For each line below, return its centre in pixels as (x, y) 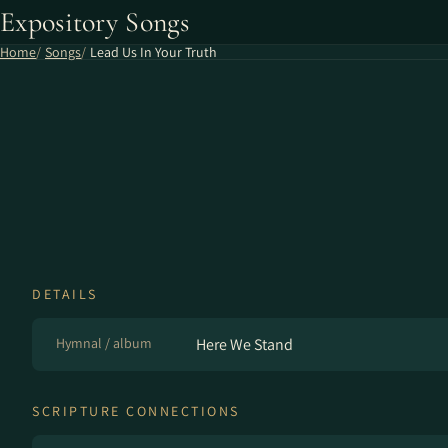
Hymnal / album (104, 343)
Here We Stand (244, 344)
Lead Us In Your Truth (153, 52)
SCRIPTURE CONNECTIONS (136, 411)
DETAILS (65, 294)
